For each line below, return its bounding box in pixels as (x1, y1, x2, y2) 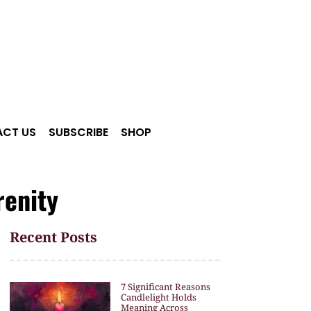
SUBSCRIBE (48, 124, 108, 141)
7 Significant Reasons (120, 280, 210, 294)
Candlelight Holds (120, 291, 196, 304)
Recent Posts (10, 228, 97, 247)
